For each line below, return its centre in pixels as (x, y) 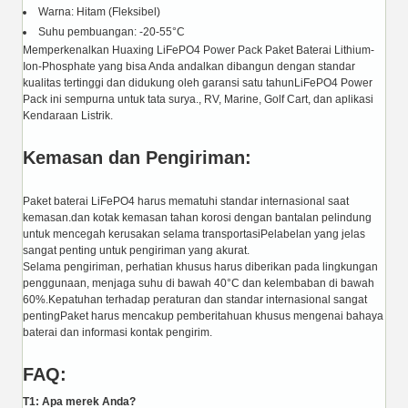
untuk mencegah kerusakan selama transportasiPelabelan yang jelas (194, 234)
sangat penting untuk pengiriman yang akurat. (136, 250)
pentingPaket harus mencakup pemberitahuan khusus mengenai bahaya (203, 316)
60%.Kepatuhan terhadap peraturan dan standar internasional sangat (195, 299)
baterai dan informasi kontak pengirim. (117, 332)
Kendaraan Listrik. (68, 115)
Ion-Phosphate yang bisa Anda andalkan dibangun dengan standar (189, 66)
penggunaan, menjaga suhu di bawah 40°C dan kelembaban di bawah (199, 283)
